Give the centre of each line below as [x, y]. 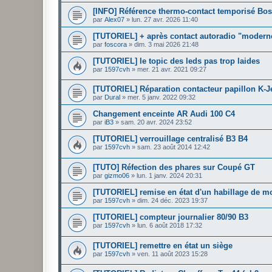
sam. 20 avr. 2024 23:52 [156, 122]
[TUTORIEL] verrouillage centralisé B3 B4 [170, 139]
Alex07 [114, 19]
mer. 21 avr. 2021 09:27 [172, 69]
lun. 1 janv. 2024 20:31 [169, 176]
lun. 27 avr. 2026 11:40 [165, 19]
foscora [116, 44]
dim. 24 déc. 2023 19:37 [172, 201]
